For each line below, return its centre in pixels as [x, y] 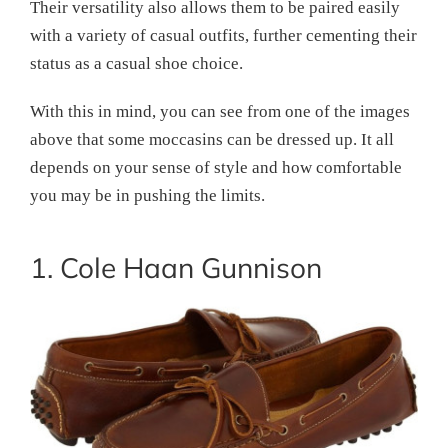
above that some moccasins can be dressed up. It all [212, 139]
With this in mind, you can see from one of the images [220, 111]
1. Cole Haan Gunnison [176, 267]
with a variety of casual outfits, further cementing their [223, 35]
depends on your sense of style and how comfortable [216, 167]
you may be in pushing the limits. [147, 195]
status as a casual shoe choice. [136, 63]
